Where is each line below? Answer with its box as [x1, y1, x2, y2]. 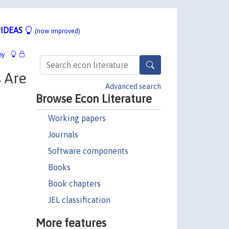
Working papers [48, 113, 106, 123]
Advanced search [105, 82, 161, 90]
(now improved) [35, 27, 80, 35]
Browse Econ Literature [35, 91, 152, 105]
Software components [48, 146, 128, 155]
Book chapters [48, 178, 101, 188]
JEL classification [48, 195, 110, 204]
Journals [48, 129, 78, 139]
